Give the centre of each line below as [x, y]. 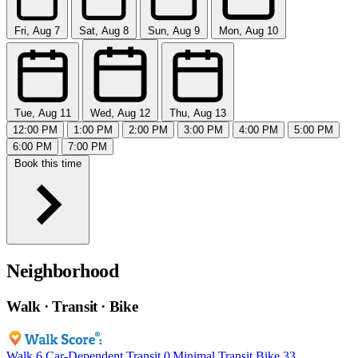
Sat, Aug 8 [104, 31]
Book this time [48, 164]
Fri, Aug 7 [37, 31]
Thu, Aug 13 [198, 113]
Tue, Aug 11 [43, 113]
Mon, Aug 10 [249, 31]
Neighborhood [63, 271]
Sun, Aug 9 [174, 31]
